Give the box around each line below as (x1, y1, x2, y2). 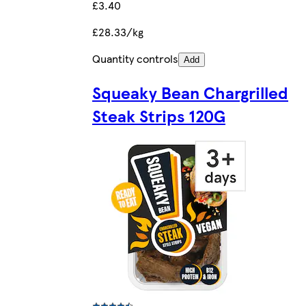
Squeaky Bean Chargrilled (92, 81, 288, 105)
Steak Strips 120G (92, 104, 225, 128)
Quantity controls (92, 51, 178, 67)
